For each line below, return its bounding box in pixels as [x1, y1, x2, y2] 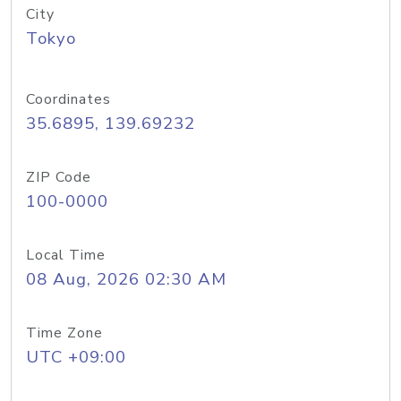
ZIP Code [26, 167, 91, 187]
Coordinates [26, 90, 111, 109]
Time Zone [26, 323, 103, 343]
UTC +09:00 [26, 346, 126, 369]
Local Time [26, 245, 106, 265]
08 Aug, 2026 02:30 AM [26, 268, 226, 291]
